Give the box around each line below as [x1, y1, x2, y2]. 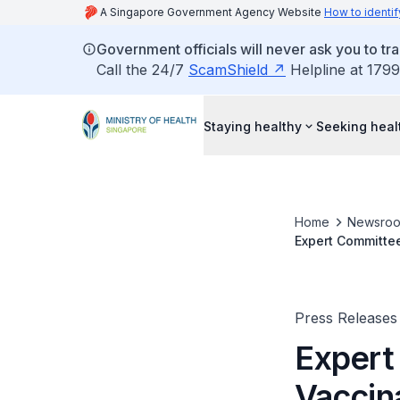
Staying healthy [204, 118, 302, 134]
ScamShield [188, 61, 268, 79]
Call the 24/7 [96, 61, 188, 79]
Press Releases [294, 309, 397, 327]
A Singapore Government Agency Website [100, 5, 324, 19]
